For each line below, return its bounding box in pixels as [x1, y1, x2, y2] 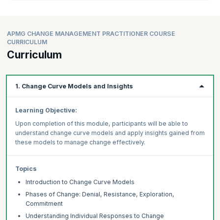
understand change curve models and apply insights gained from [15, 129, 205, 137]
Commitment [25, 199, 63, 207]
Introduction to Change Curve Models [25, 178, 135, 186]
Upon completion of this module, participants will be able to [15, 120, 188, 128]
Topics [15, 165, 37, 172]
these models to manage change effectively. [15, 138, 145, 146]
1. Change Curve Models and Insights [15, 82, 133, 90]
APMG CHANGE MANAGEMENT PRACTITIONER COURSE [7, 29, 175, 37]
